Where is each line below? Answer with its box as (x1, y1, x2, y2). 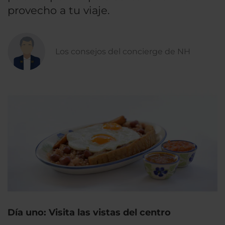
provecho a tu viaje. (8, 4, 109, 17)
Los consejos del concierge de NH (55, 46, 190, 56)
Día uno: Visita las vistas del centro (8, 206, 171, 218)
